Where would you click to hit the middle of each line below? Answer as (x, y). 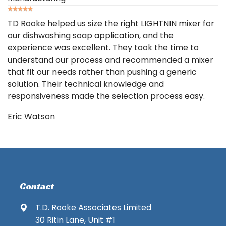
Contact (37, 186)
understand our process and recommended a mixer (110, 60)
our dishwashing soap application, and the (91, 36)
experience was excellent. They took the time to (103, 48)
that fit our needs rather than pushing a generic (102, 72)
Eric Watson (31, 116)
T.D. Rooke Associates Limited (93, 208)
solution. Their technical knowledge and (86, 84)
